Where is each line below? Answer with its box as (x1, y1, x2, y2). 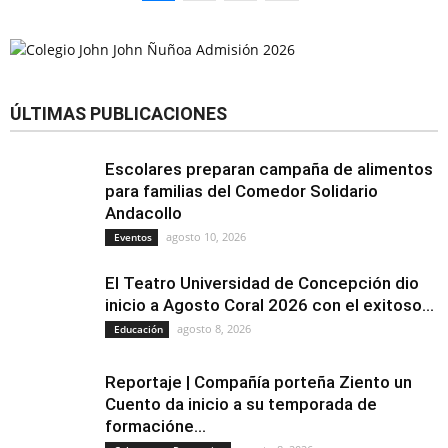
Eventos (111, 230, 152, 244)
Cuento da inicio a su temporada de (105, 394, 377, 414)
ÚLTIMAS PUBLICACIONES (10, 103, 227, 124)
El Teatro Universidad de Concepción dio (105, 273, 419, 293)
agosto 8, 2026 (177, 321, 251, 336)
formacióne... (105, 416, 206, 436)
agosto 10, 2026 (166, 229, 246, 244)
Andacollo (105, 203, 182, 223)
